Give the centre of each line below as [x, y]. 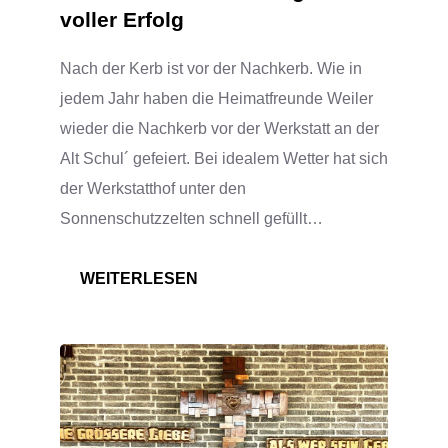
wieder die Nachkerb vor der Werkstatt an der [219, 128]
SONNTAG [237, 427]
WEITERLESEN [139, 278]
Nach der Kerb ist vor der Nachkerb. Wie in [211, 68]
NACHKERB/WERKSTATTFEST [318, 307]
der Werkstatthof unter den [153, 188]
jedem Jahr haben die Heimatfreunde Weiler [216, 98]
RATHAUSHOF [254, 367]
